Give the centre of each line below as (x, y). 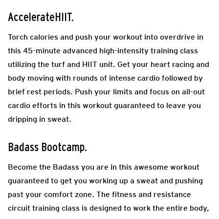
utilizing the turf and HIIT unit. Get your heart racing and (109, 65)
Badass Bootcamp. (47, 148)
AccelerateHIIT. (41, 18)
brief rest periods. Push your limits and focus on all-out (106, 92)
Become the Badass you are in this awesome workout (104, 167)
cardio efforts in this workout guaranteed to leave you (104, 106)
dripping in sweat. (40, 119)
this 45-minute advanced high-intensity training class (103, 51)
